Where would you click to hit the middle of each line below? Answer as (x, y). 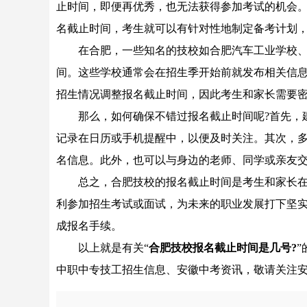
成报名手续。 (89, 226)
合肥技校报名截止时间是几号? (223, 248)
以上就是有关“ (102, 248)
